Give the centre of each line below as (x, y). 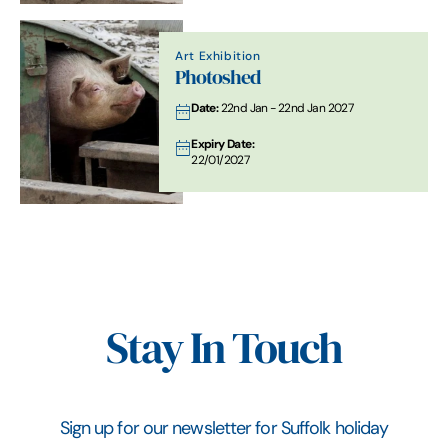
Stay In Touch (224, 348)
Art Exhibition (218, 55)
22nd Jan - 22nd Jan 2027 (287, 107)
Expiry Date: (222, 143)
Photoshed (218, 77)
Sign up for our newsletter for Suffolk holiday (224, 427)
